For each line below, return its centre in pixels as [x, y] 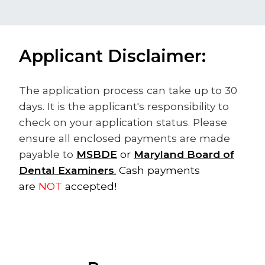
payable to [46, 154]
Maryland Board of [184, 154]
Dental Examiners [67, 170]
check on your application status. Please [123, 122]
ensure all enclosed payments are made [125, 138]
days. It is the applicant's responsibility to [124, 106]
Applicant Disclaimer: [115, 56]
